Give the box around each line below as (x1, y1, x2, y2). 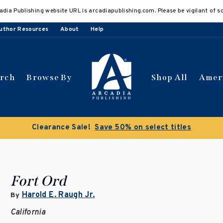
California (10, 208, 46, 218)
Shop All (151, 72, 188, 82)
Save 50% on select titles (95, 123, 192, 132)
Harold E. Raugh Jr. (21, 190, 95, 200)
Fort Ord (10, 173, 67, 189)
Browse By (26, 72, 72, 82)
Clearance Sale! (31, 123, 91, 132)
